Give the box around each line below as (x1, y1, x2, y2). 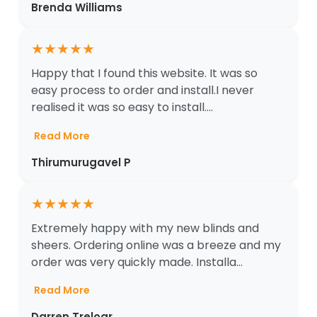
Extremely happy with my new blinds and (31, 219, 259, 236)
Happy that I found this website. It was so (31, 65, 258, 82)
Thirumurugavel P (31, 154, 131, 170)
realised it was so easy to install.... (31, 99, 213, 116)
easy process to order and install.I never (31, 82, 254, 99)
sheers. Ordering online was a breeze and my (31, 236, 281, 253)
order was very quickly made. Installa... (31, 253, 243, 270)
